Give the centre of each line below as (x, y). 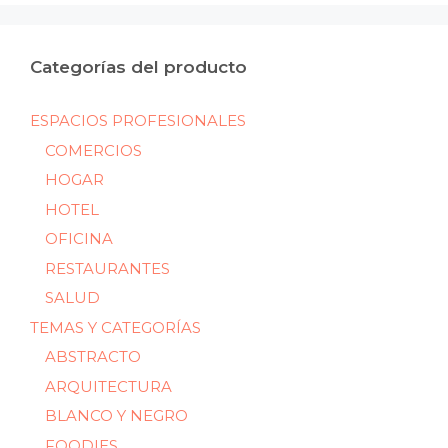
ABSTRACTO (93, 357)
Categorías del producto (138, 67)
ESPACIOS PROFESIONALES (138, 121)
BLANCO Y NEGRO (116, 416)
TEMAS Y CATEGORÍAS (115, 327)
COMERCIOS (93, 150)
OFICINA (79, 239)
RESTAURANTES (107, 268)
